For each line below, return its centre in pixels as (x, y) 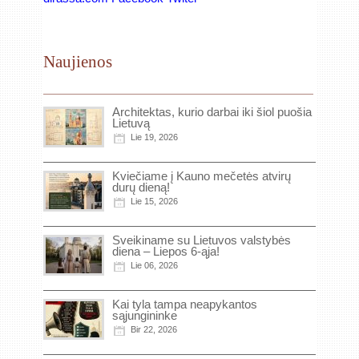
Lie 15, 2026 (154, 201)
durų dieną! (141, 187)
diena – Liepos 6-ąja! (166, 251)
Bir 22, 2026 (154, 329)
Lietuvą (131, 123)
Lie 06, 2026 (154, 265)
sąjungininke (145, 315)
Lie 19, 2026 (154, 137)
